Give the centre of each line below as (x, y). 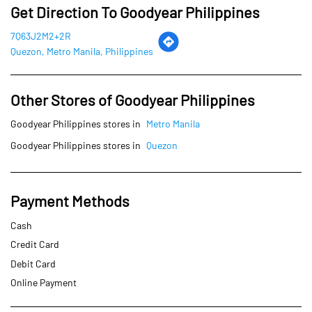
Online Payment (44, 157)
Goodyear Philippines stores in (76, 19)
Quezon (162, 19)
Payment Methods (70, 74)
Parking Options (63, 209)
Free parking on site (53, 233)
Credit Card (35, 118)
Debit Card (33, 137)
